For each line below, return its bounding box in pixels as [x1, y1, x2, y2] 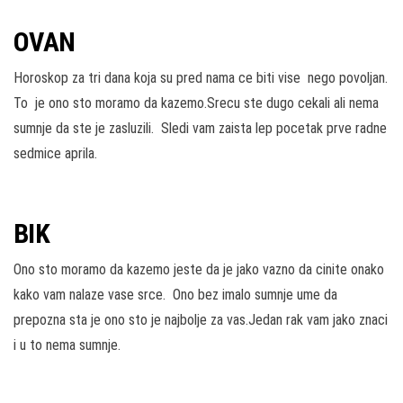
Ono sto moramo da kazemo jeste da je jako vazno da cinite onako [13, 261, 384, 279]
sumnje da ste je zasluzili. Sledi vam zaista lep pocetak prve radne [13, 120, 387, 138]
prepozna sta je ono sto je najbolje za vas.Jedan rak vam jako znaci [13, 311, 388, 329]
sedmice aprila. [13, 145, 97, 163]
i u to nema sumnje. [13, 336, 121, 354]
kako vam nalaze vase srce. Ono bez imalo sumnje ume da [13, 286, 337, 304]
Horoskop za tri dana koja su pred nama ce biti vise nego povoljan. [13, 69, 388, 87]
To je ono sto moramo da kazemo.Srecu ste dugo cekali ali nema [13, 94, 379, 112]
